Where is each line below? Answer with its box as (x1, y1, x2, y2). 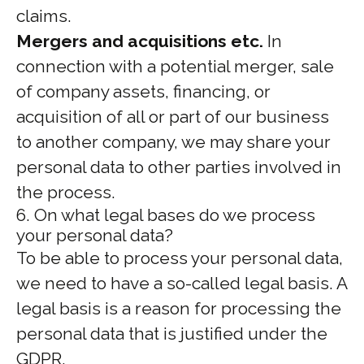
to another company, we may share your (16, 132, 331, 152)
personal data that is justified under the (16, 323, 327, 344)
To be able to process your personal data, (16, 248, 343, 268)
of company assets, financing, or (16, 81, 271, 102)
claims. (16, 6, 71, 26)
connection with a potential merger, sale (16, 56, 334, 76)
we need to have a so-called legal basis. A (16, 273, 347, 293)
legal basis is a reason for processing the (16, 298, 341, 318)
